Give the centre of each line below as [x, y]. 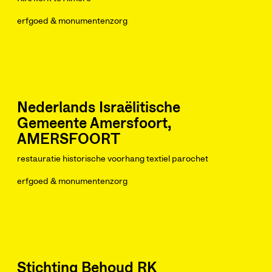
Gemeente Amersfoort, [94, 124]
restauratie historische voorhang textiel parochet [113, 159]
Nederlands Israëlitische [99, 108]
